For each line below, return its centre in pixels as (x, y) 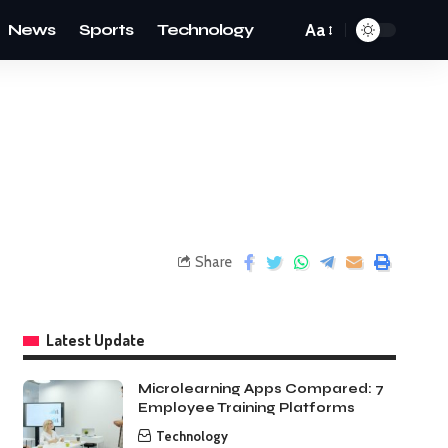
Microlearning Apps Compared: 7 (260, 389)
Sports (106, 29)
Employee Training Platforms (246, 408)
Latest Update (95, 340)
